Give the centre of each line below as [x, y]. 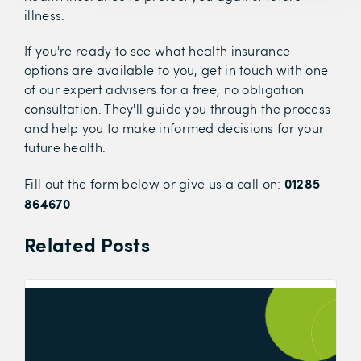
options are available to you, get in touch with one [176, 69]
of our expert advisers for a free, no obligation [164, 89]
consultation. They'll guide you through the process [178, 108]
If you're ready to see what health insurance [158, 50]
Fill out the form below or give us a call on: [154, 183]
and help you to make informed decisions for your [174, 127]
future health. [65, 147]
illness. [45, 15]
